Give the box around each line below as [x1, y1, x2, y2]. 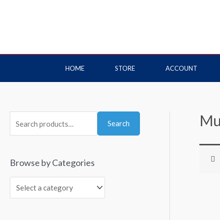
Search [108, 119, 130, 128]
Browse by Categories [10, 157, 95, 168]
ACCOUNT [165, 64, 197, 72]
